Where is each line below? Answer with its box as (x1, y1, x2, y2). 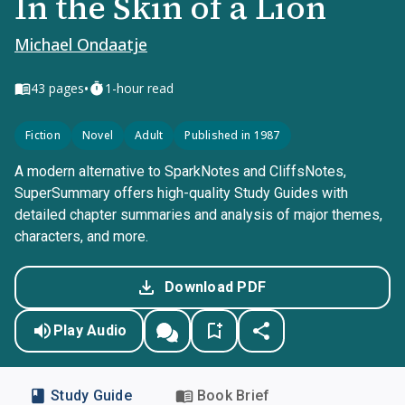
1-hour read (105, 80, 174, 97)
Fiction (25, 127, 61, 143)
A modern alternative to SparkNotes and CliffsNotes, (14, 163, 346, 180)
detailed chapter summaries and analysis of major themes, (14, 206, 382, 223)
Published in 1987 (184, 127, 280, 143)
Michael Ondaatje (14, 33, 147, 55)
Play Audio (52, 322, 127, 339)
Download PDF (165, 278, 266, 296)
